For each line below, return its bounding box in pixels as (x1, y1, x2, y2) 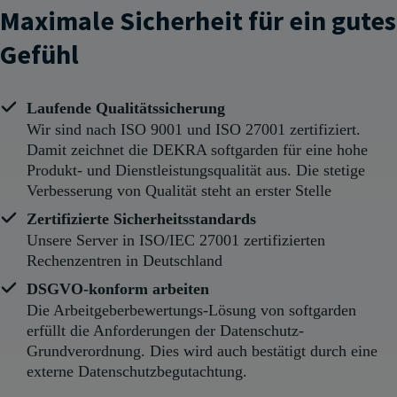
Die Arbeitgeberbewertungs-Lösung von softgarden (27, 300, 356, 319)
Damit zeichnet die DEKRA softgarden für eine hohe (27, 140, 368, 159)
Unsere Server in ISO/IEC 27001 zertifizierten (27, 230, 325, 249)
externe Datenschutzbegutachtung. (27, 362, 247, 380)
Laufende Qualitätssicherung (27, 98, 225, 117)
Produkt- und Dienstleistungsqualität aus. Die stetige (27, 160, 365, 179)
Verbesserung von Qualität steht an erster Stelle (27, 181, 331, 199)
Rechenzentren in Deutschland (27, 251, 222, 269)
